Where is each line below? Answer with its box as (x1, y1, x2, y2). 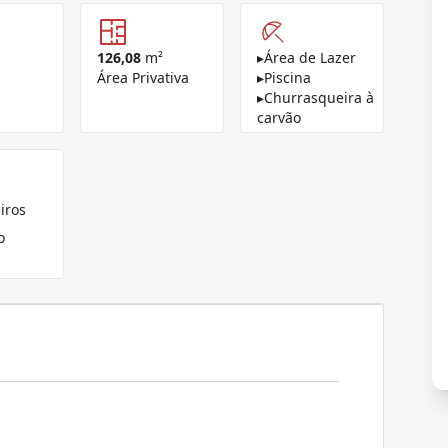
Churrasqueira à (264, 88, 374, 107)
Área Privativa (97, 68, 189, 87)
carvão (257, 108, 301, 127)
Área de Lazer (264, 48, 356, 67)
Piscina (264, 68, 311, 87)
